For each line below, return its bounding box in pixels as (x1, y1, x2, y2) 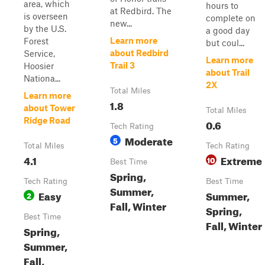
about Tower (24, 102, 75, 113)
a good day (206, 25, 250, 35)
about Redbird (110, 47, 169, 58)
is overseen (24, 11, 68, 21)
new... (110, 18, 132, 28)
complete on (206, 12, 256, 23)
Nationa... (24, 73, 60, 83)
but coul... (206, 37, 244, 48)
